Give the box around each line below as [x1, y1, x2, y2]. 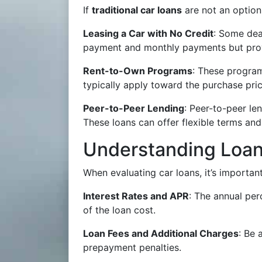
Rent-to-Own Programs [83, 65, 192, 77]
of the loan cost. [83, 204, 156, 216]
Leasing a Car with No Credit [83, 27, 213, 39]
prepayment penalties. [83, 242, 181, 253]
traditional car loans [92, 4, 182, 16]
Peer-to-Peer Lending [83, 102, 184, 114]
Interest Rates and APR [83, 190, 189, 202]
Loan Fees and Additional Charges [83, 227, 239, 239]
